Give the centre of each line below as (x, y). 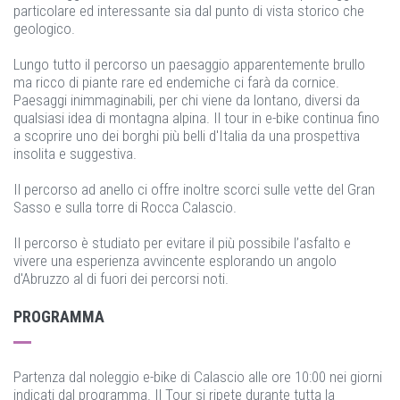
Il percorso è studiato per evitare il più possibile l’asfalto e (182, 243)
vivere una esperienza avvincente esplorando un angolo (175, 261)
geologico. (44, 29)
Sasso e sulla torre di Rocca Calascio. (125, 207)
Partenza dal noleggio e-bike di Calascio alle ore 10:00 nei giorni (198, 377)
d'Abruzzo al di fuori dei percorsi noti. (121, 279)
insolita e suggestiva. (75, 154)
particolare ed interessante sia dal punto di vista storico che (189, 11)
